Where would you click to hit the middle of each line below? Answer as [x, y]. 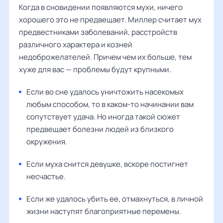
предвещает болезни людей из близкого [100, 129]
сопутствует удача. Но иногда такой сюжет [103, 116]
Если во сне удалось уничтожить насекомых [105, 92]
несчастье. [46, 176]
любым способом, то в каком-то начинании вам [110, 104]
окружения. [47, 141]
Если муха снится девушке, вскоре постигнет [107, 164]
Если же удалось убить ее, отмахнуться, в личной [115, 199]
